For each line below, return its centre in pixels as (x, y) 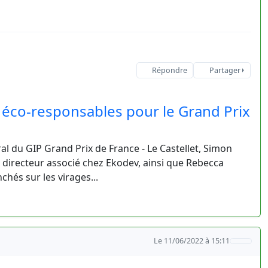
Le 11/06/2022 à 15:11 (192, 241)
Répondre (169, 70)
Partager (225, 70)
